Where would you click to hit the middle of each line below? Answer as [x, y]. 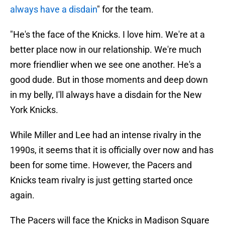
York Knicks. [34, 110]
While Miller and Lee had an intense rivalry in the [106, 135]
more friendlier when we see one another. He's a [106, 65]
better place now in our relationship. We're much [106, 50]
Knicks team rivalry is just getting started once [101, 180]
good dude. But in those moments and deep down [109, 80]
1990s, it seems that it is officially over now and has [112, 150]
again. [22, 195]
